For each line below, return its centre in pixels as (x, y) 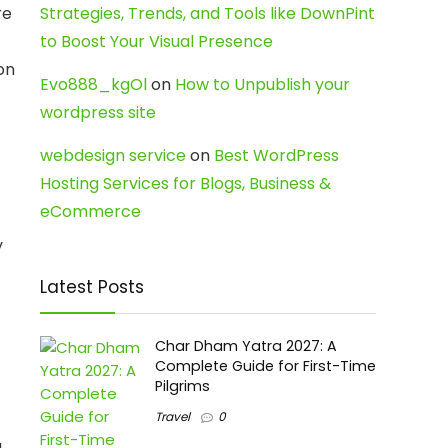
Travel (172, 416)
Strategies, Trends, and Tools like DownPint (207, 13)
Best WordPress (276, 155)
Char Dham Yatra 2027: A (246, 346)
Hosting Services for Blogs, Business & (185, 183)
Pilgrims (182, 386)
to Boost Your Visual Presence (156, 41)
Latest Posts (92, 287)
